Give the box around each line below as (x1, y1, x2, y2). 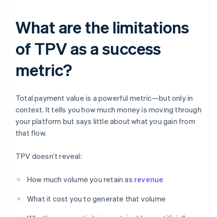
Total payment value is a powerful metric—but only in (15, 93, 193, 103)
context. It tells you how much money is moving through (15, 105, 201, 115)
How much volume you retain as (27, 174, 134, 185)
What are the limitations (15, 16, 189, 38)
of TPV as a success (15, 38, 161, 59)
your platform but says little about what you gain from (15, 116, 195, 126)
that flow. (15, 128, 46, 138)
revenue (134, 174, 164, 185)
